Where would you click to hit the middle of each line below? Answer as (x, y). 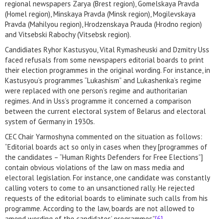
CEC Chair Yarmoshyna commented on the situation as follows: (104, 137)
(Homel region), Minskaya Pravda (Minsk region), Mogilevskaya (100, 14)
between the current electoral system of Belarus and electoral (105, 111)
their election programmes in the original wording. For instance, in (108, 70)
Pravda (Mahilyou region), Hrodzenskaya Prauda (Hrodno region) (103, 24)
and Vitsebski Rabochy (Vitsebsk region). (68, 34)
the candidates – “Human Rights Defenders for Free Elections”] (104, 157)
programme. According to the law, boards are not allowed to (100, 208)
